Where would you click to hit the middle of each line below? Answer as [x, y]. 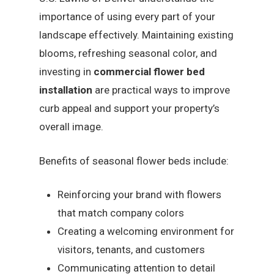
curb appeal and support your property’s [130, 109]
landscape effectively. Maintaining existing [137, 35]
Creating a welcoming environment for [146, 231]
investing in [67, 72]
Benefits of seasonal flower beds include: [134, 161]
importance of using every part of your [128, 17]
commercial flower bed [150, 72]
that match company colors [121, 213]
